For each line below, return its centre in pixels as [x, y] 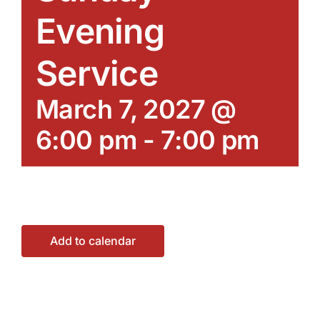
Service [97, 73]
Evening [100, 31]
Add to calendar [93, 240]
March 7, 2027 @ [136, 109]
